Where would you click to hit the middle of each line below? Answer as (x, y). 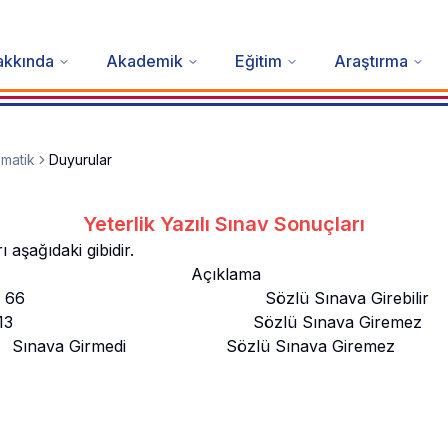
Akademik (144, 61)
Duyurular (80, 160)
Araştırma (370, 61)
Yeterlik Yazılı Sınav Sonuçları (224, 224)
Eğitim (258, 61)
